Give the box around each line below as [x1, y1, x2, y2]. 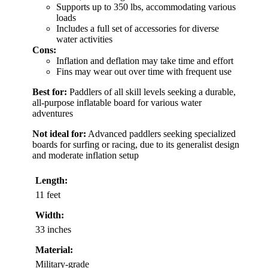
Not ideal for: [32, 129, 86, 139]
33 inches [35, 224, 71, 235]
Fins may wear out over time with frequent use [56, 66, 232, 77]
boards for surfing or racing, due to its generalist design [32, 139, 239, 150]
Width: [35, 210, 64, 221]
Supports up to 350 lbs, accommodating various [56, 2, 236, 13]
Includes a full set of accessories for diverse [56, 23, 219, 34]
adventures [32, 108, 73, 119]
